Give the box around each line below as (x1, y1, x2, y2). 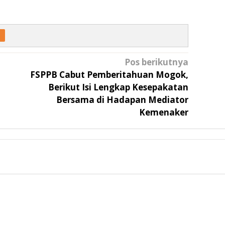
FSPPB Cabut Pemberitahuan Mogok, (30, 69, 188, 81)
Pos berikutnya (124, 56, 188, 68)
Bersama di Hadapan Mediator (56, 94, 188, 106)
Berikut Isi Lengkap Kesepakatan (48, 81, 188, 93)
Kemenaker (139, 106, 188, 119)
